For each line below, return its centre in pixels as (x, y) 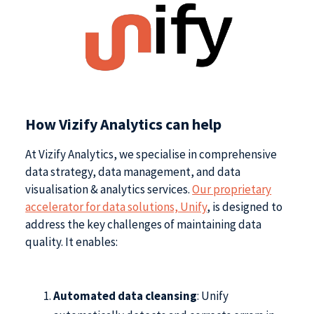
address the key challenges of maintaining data (144, 224)
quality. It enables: (72, 241)
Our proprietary (232, 189)
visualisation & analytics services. (109, 189)
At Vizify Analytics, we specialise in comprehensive (151, 154)
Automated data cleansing (125, 296)
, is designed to (245, 206)
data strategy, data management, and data (133, 171)
